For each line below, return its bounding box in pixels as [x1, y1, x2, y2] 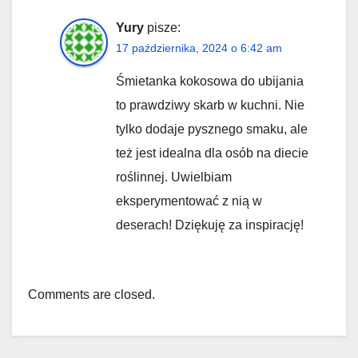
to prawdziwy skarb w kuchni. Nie [116, 98, 304, 113]
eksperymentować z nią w [116, 194, 262, 209]
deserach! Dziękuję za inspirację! [116, 218, 304, 233]
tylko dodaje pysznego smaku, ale [116, 122, 308, 137]
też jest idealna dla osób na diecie [116, 146, 308, 161]
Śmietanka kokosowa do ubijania [116, 74, 304, 89]
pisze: [147, 21, 181, 35]
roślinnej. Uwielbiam [116, 170, 232, 185]
